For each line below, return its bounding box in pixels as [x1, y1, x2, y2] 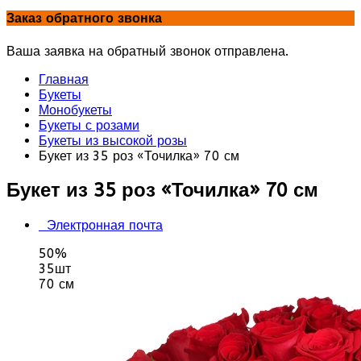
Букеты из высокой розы [39, 132, 187, 148]
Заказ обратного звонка [6, 10, 162, 27]
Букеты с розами [39, 117, 139, 133]
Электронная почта [47, 218, 163, 234]
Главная [39, 71, 89, 87]
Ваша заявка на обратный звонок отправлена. [6, 43, 288, 59]
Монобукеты [39, 102, 112, 118]
